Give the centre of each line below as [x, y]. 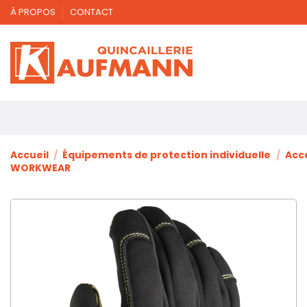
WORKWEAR [40, 168]
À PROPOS [34, 12]
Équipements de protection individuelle [167, 155]
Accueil [29, 155]
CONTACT [91, 12]
